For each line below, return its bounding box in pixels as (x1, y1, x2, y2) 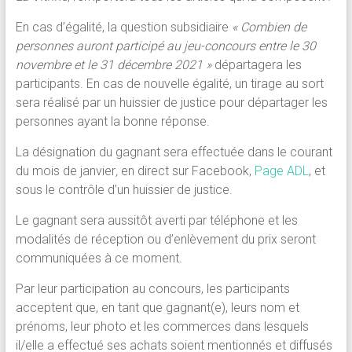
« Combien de (231, 20, 306, 35)
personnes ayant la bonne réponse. (15, 114, 210, 130)
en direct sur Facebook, (120, 163, 255, 179)
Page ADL (254, 163, 309, 179)
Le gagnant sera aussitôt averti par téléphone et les (15, 213, 298, 229)
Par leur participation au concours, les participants (15, 281, 290, 297)
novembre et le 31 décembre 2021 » (15, 57, 211, 73)
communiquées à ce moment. (15, 251, 182, 266)
